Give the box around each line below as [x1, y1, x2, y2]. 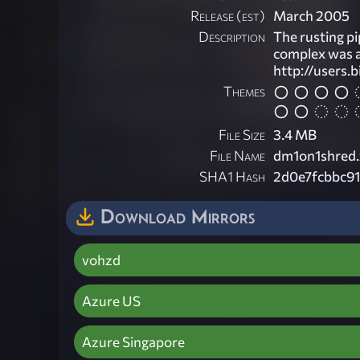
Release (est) [190, 7, 265, 25]
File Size [219, 125, 265, 143]
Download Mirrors [100, 204, 255, 227]
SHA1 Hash [199, 167, 265, 185]
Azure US [82, 292, 141, 309]
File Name [210, 146, 265, 164]
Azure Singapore [82, 333, 185, 350]
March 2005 [273, 7, 350, 25]
